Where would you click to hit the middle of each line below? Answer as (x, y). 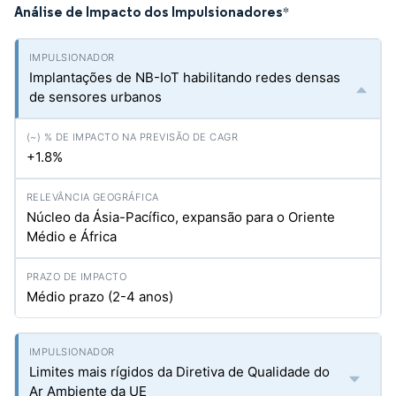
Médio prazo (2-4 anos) (100, 297)
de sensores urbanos (95, 97)
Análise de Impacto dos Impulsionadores (148, 11)
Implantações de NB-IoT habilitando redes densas (185, 77)
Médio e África (72, 236)
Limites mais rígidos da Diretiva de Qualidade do (179, 372)
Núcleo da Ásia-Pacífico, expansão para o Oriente (181, 217)
